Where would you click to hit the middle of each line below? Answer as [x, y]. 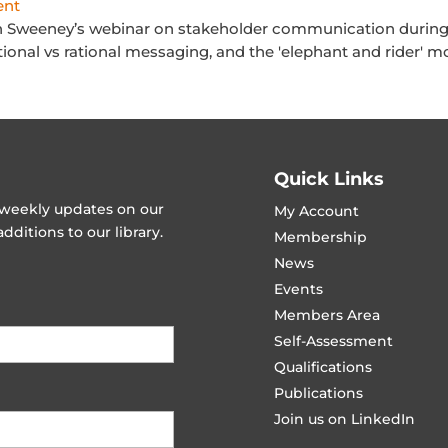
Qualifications [322, 367]
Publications [318, 393]
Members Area [326, 315]
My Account [316, 211]
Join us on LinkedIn [344, 419]
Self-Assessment [333, 341]
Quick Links [328, 179]
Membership [320, 237]
